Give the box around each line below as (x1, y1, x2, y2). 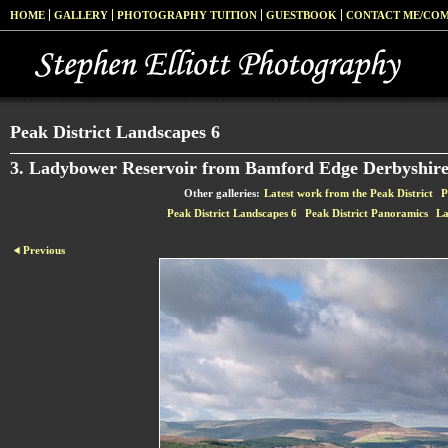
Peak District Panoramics (305, 207, 428, 219)
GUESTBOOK (266, 9, 337, 21)
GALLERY (54, 9, 108, 21)
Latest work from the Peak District (264, 187, 433, 199)
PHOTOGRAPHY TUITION (117, 9, 257, 21)
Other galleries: (184, 187, 260, 199)
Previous (23, 244, 66, 256)
